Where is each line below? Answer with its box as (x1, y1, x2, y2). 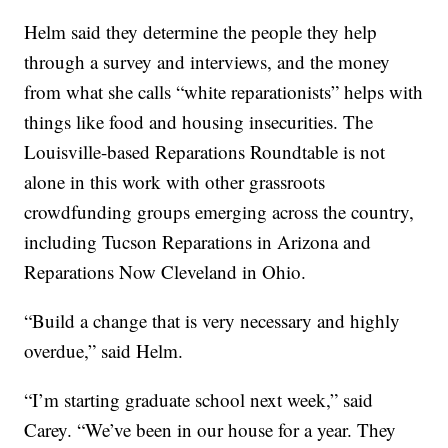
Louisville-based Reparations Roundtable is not (24, 138, 386, 164)
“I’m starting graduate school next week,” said (24, 386, 374, 412)
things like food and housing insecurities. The (24, 108, 374, 134)
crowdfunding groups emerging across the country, (24, 198, 415, 224)
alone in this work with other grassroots (24, 168, 326, 194)
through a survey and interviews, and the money (24, 48, 391, 74)
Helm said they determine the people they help (24, 18, 378, 44)
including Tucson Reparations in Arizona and (24, 228, 372, 254)
